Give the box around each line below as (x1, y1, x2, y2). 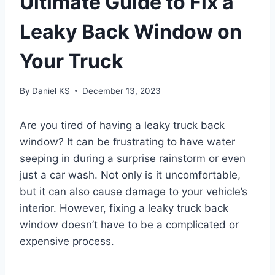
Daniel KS (32, 85, 71, 96)
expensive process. (20, 234, 114, 247)
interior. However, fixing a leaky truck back (20, 201, 228, 214)
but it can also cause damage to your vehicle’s (20, 185, 247, 198)
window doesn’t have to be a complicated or (20, 218, 239, 231)
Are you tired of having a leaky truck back (20, 118, 225, 131)
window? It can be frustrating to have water (20, 135, 235, 148)
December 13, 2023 (82, 85, 161, 96)
